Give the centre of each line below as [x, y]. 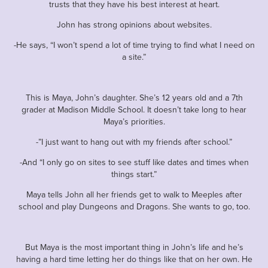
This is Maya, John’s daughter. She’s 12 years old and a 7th [134, 97]
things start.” [134, 174]
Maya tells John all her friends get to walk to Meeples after [134, 194]
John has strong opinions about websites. [134, 24]
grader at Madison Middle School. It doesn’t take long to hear [134, 109]
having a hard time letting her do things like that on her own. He [134, 259]
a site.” [134, 57]
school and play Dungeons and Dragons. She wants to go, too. [134, 206]
